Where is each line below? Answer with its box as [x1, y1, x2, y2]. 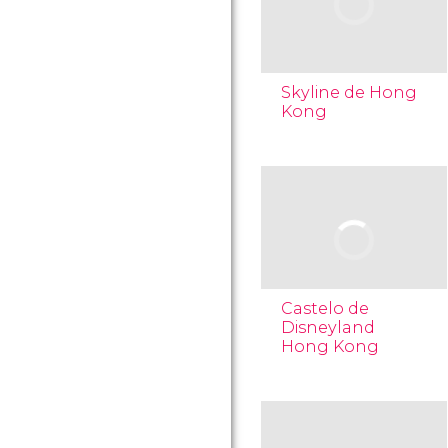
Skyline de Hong [281, 83, 417, 102]
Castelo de [281, 299, 369, 318]
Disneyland [281, 318, 375, 337]
